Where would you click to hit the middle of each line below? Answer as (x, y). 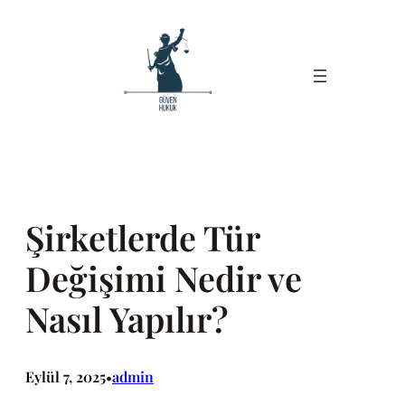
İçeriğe (28, 16)
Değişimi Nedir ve (164, 278)
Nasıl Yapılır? (127, 319)
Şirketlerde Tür (142, 237)
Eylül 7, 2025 (66, 377)
